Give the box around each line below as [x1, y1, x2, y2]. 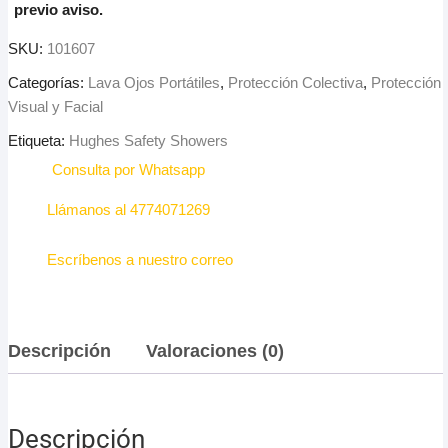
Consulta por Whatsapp [52, 161, 205, 179]
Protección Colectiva [228, 74, 363, 92]
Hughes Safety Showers [69, 132, 228, 150]
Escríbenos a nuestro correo [47, 251, 233, 269]
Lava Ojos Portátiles [88, 74, 220, 92]
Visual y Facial [8, 98, 103, 116]
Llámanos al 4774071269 [47, 201, 210, 219]
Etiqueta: [8, 132, 69, 150]
